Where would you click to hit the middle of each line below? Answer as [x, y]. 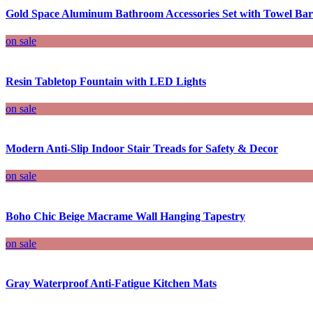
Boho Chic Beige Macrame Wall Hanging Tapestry [125, 216]
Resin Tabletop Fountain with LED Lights [106, 81]
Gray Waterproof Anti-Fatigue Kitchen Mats [111, 284]
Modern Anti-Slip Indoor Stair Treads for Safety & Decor [142, 149]
